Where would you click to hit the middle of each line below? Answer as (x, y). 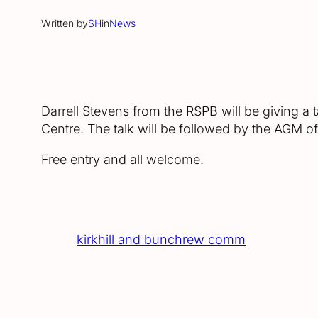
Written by (65, 23)
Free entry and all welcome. (122, 160)
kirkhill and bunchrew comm (161, 240)
